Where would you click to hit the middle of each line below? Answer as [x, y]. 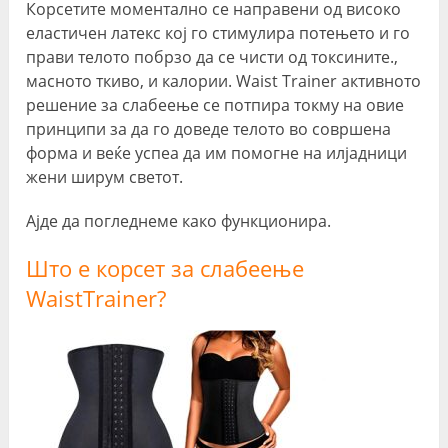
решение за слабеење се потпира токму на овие [215, 105]
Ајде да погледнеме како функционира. [179, 221]
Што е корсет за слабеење [165, 268]
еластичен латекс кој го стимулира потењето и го [218, 33]
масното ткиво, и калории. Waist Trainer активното [224, 81]
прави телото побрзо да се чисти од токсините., [212, 57]
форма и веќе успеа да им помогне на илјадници [217, 153]
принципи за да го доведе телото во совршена [209, 129]
